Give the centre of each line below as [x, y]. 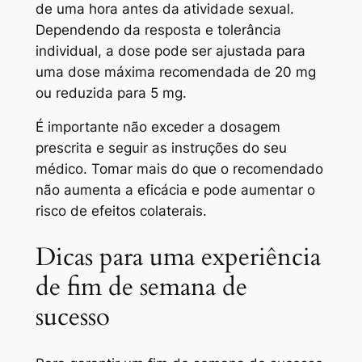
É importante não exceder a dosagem [158, 127]
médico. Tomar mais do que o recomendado [179, 169]
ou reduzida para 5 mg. [111, 93]
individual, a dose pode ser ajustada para [170, 51]
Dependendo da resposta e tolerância [158, 29]
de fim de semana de [141, 287]
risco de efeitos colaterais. [121, 211]
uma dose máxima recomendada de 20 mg [175, 72]
